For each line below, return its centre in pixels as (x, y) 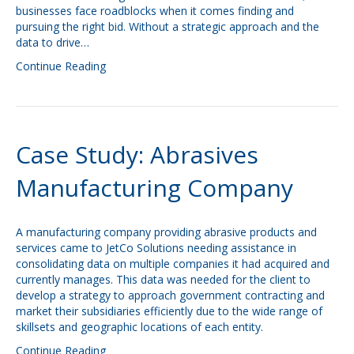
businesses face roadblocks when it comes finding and (155, 11)
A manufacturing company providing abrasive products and (166, 232)
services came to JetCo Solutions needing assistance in (156, 248)
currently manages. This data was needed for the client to (163, 279)
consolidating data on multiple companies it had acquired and (173, 264)
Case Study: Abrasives (137, 154)
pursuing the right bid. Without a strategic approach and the (168, 26)
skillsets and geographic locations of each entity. (139, 327)
